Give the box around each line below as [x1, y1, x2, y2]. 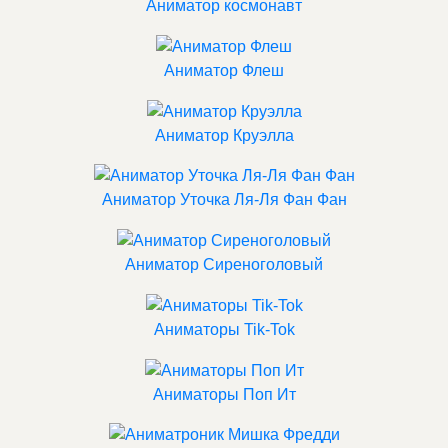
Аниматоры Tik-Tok [153, 320, 295, 338]
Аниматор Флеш [164, 61, 284, 79]
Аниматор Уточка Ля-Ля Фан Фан [101, 191, 347, 209]
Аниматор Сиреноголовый [125, 256, 323, 274]
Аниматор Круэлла [154, 126, 294, 144]
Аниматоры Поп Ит [152, 385, 296, 403]
